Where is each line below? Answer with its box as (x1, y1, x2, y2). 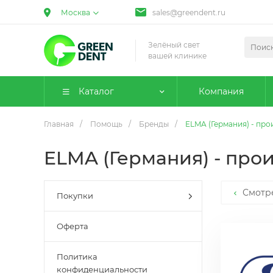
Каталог (79, 86, 114, 97)
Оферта (57, 221, 88, 231)
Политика (57, 252, 97, 261)
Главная (44, 119, 74, 129)
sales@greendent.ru (152, 8, 225, 17)
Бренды (139, 119, 169, 129)
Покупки (57, 191, 93, 200)
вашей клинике (148, 51, 207, 60)
